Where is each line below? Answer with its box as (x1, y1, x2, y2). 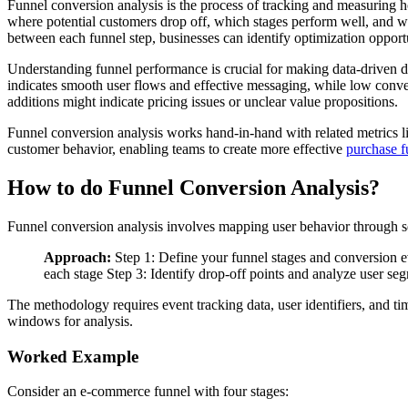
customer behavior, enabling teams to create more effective (7, 141, 346, 158)
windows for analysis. (7, 313, 133, 330)
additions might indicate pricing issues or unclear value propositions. (7, 94, 398, 110)
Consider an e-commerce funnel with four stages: (7, 383, 289, 400)
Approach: (44, 250, 111, 266)
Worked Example (7, 346, 138, 366)
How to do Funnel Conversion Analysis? (7, 176, 380, 200)
